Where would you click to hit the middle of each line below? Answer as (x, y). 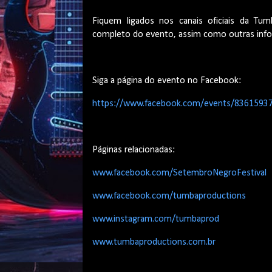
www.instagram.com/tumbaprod (156, 219)
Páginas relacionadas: (134, 150)
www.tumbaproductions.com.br (154, 243)
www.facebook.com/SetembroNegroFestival (179, 173)
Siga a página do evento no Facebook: (167, 81)
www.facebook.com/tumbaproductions (169, 196)
